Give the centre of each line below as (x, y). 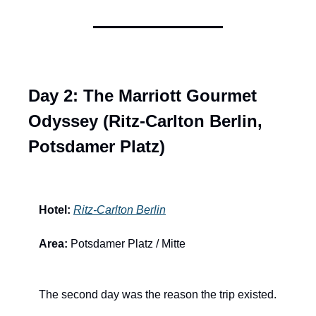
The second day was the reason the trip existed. (158, 295)
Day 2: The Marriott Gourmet (142, 96)
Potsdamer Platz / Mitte (127, 244)
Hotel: (55, 210)
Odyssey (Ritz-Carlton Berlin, (145, 121)
